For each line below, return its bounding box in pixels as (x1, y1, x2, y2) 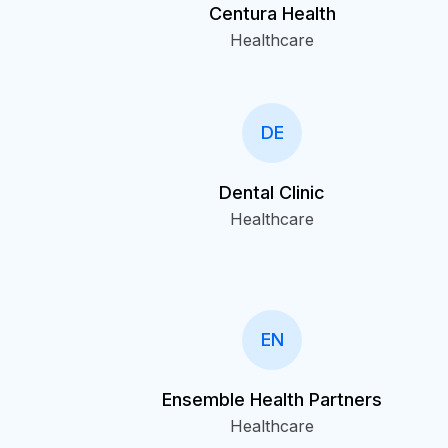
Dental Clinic (219, 182, 325, 203)
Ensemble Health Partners (162, 389, 382, 410)
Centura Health (208, 3, 336, 24)
